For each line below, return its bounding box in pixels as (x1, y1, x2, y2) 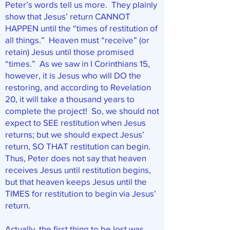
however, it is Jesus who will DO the (5, 70, 141, 80)
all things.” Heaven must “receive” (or (5, 35, 149, 45)
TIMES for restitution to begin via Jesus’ (5, 188, 156, 198)
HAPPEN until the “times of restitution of (5, 23, 158, 33)
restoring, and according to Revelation (5, 82, 151, 92)
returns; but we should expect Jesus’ (5, 129, 144, 139)
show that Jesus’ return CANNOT (5, 11, 130, 21)
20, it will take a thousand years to (5, 94, 135, 104)
